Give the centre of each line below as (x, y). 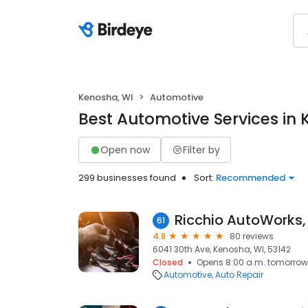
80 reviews (252, 236)
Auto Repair (239, 275)
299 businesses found (127, 178)
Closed (168, 262)
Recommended (251, 178)
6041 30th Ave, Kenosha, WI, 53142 (222, 249)
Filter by (201, 150)
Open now (125, 150)
